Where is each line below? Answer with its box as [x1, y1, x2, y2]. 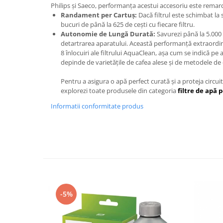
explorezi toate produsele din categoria [61, 86, 178, 95]
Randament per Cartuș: [61, 10, 137, 19]
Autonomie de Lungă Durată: [61, 29, 155, 38]
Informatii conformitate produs [51, 102, 143, 111]
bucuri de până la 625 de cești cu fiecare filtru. [61, 20, 195, 29]
